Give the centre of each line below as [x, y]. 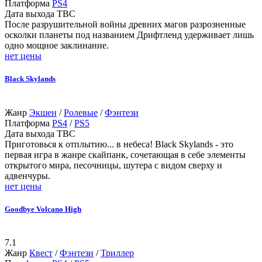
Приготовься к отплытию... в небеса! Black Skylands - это [119, 144]
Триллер [117, 253]
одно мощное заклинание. [57, 46]
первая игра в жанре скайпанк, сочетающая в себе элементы [125, 154]
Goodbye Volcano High [43, 209]
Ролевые [81, 112]
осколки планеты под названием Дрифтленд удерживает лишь [129, 35]
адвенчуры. [27, 175]
